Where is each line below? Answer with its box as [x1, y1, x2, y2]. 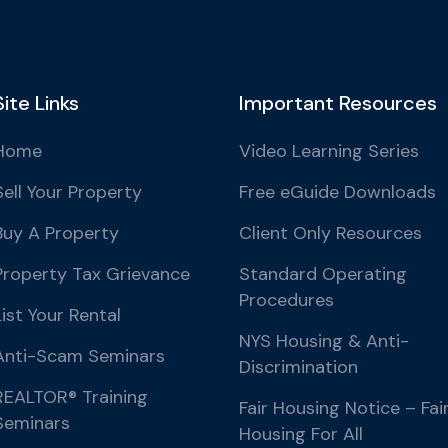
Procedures [239, 288, 334, 312]
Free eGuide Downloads [239, 180, 436, 204]
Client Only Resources [239, 221, 422, 245]
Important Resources [239, 90, 437, 116]
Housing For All [239, 422, 363, 446]
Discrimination [239, 355, 358, 379]
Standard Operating [239, 262, 407, 286]
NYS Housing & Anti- [239, 329, 409, 353]
